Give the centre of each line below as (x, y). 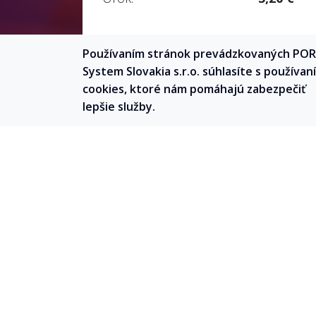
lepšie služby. (119, 107)
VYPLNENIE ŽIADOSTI (206, 302)
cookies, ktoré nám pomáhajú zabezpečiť (194, 89)
